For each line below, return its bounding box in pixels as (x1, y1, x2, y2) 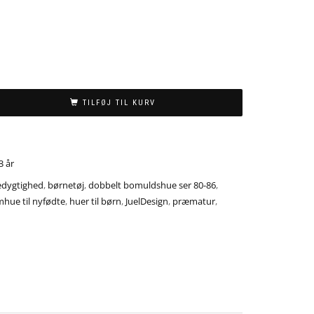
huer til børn (69, 194, 121, 207)
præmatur (172, 194, 215, 207)
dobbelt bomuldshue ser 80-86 (88, 178, 216, 191)
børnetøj (48, 178, 84, 191)
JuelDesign (125, 194, 168, 207)
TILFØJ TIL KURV (83, 98, 156, 108)
